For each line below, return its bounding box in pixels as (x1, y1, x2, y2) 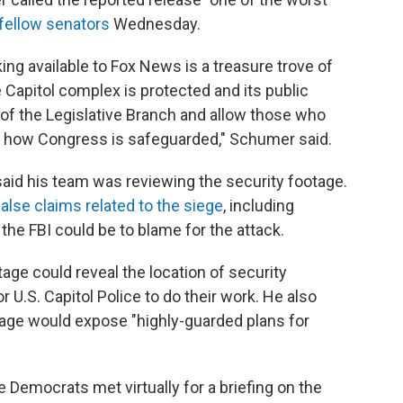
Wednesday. (110, 14, 201, 34)
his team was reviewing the (27, 172, 222, 192)
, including (223, 196, 294, 216)
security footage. (226, 172, 347, 192)
